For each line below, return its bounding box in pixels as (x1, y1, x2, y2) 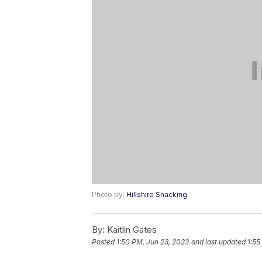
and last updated (191, 237, 246, 247)
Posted (92, 237, 116, 247)
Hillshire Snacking (126, 190, 187, 199)
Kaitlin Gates (105, 224, 157, 236)
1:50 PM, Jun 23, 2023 (116, 237, 189, 247)
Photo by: (92, 190, 126, 199)
